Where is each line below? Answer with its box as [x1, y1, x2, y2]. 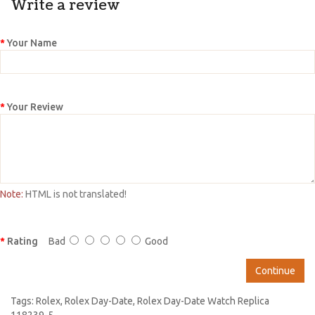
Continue [255, 264, 295, 276]
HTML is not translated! [23, 188, 127, 200]
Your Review [7, 101, 63, 112]
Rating [7, 235, 38, 247]
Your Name [7, 37, 57, 49]
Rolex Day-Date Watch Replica [137, 295, 269, 307]
